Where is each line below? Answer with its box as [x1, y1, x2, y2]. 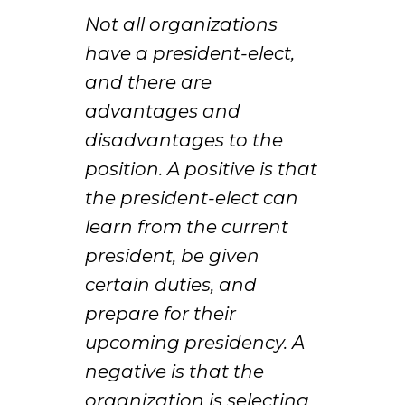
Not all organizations [85, 14, 278, 36]
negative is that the [85, 361, 265, 383]
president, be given [85, 245, 260, 268]
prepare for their [85, 303, 237, 325]
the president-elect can [85, 187, 299, 210]
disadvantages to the [85, 129, 284, 152]
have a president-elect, [85, 42, 296, 65]
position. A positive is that [85, 158, 318, 181]
